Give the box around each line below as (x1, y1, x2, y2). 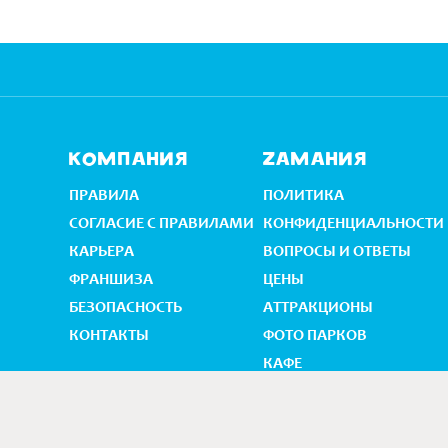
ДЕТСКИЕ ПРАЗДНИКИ (262, 381, 422, 400)
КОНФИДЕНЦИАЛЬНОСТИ (262, 213, 444, 232)
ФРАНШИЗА (68, 269, 153, 288)
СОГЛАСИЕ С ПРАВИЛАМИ (68, 213, 254, 232)
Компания (68, 150, 189, 170)
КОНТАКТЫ (68, 325, 149, 344)
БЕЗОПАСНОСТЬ (68, 297, 182, 316)
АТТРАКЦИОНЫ (262, 297, 373, 316)
